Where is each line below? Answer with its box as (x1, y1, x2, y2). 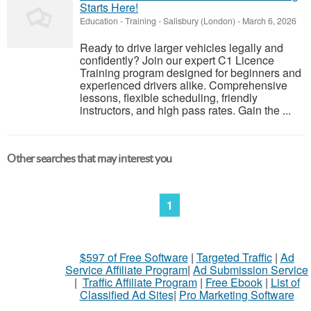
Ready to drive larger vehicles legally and (80, 40, 283, 56)
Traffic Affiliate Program (82, 274, 197, 290)
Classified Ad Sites (79, 287, 174, 303)
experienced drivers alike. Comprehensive (80, 77, 287, 93)
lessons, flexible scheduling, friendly (80, 90, 258, 106)
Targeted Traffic (196, 249, 272, 265)
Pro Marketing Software (178, 287, 294, 303)
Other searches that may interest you (7, 152, 172, 165)
